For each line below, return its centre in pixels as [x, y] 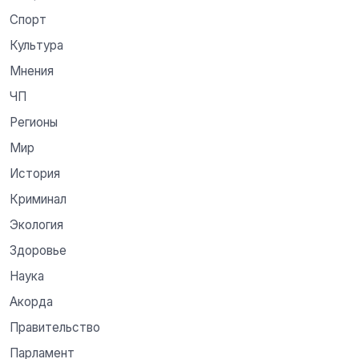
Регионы [34, 122]
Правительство [55, 327]
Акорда [31, 301]
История [35, 173]
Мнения [32, 71]
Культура [36, 45]
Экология [36, 224]
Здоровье [38, 250]
